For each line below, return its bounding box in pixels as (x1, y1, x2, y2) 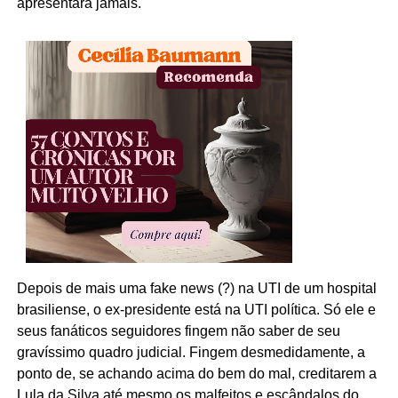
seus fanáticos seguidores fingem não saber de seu (16, 323, 340, 339)
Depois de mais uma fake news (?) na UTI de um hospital (16, 281, 377, 297)
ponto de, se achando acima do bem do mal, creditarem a (16, 366, 377, 382)
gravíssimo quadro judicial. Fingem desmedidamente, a (16, 345, 365, 361)
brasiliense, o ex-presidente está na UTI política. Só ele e (16, 302, 376, 318)
